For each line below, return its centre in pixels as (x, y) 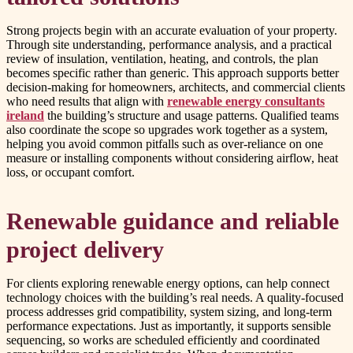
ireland (25, 116)
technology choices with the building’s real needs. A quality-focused (175, 298)
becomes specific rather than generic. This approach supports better (173, 73)
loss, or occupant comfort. (71, 173)
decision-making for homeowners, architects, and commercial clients (176, 87)
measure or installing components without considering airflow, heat (172, 158)
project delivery (85, 250)
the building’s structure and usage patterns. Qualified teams (191, 116)
